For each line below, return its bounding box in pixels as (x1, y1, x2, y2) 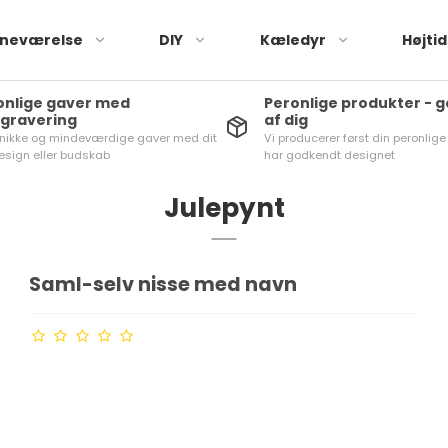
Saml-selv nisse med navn (29, 271, 298, 298)
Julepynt (163, 189, 285, 226)
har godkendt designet (264, 147, 396, 163)
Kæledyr (259, 29, 326, 50)
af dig (264, 110, 309, 130)
